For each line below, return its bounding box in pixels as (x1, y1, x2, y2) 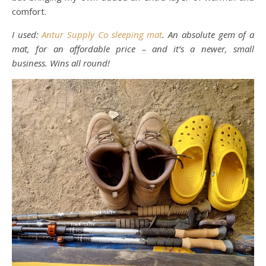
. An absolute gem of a (162, 28, 255, 40)
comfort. (12, 5, 46, 17)
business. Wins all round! (12, 57, 110, 69)
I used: (12, 28, 42, 40)
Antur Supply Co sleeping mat (42, 28, 163, 40)
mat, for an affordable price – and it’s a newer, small (12, 43, 254, 55)
